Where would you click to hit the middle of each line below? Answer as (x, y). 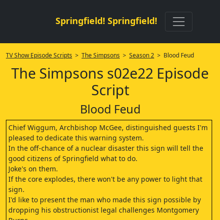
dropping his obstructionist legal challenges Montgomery (104, 210)
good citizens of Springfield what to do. (73, 158)
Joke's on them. (33, 169)
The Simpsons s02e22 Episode (110, 73)
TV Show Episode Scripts (39, 55)
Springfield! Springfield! (106, 21)
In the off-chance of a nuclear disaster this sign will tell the (106, 148)
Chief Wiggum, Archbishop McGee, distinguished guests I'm (108, 127)
